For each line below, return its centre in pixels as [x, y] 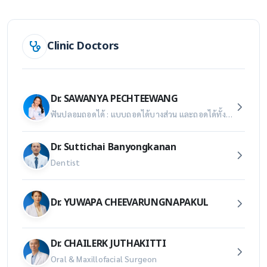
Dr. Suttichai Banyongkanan [114, 148]
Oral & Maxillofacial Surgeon [104, 259]
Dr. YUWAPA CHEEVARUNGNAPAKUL [130, 202]
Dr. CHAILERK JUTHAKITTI [108, 244]
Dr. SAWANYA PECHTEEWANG [114, 99]
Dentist [66, 162]
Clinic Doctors [83, 46]
